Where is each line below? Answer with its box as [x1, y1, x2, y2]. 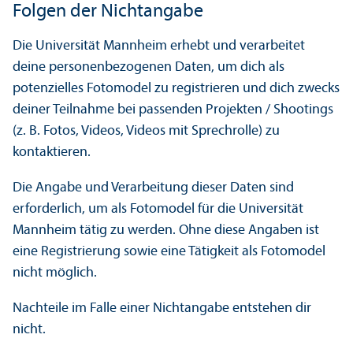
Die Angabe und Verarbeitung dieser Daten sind [13, 180, 294, 196]
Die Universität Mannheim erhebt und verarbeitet [13, 39, 305, 54]
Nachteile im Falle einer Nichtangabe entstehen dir [13, 301, 311, 317]
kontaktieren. [13, 145, 91, 161]
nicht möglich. [13, 266, 97, 281]
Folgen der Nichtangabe [13, 2, 203, 22]
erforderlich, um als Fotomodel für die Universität [13, 202, 303, 217]
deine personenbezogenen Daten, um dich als [13, 60, 284, 76]
